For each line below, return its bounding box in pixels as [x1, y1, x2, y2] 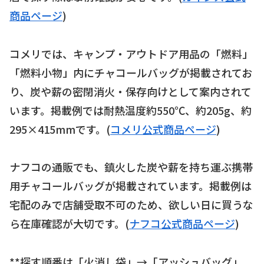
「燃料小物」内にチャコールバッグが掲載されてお [9, 64, 252, 80]
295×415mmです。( [9, 121, 110, 137]
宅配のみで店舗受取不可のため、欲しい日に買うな [9, 197, 253, 213]
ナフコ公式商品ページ [129, 216, 235, 232]
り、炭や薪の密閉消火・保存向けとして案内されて [9, 83, 252, 99]
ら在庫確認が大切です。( [9, 216, 129, 232]
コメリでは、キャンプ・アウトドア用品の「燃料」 [9, 45, 253, 61]
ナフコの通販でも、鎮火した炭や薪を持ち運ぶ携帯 [9, 159, 253, 175]
